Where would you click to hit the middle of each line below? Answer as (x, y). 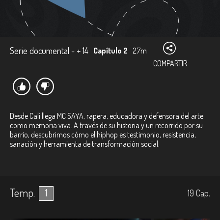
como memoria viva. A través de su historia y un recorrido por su (106, 125)
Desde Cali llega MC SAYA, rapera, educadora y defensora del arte (107, 116)
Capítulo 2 (110, 51)
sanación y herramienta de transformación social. (85, 144)
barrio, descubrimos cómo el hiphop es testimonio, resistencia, (103, 135)
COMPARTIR (170, 63)
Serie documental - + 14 (49, 51)
